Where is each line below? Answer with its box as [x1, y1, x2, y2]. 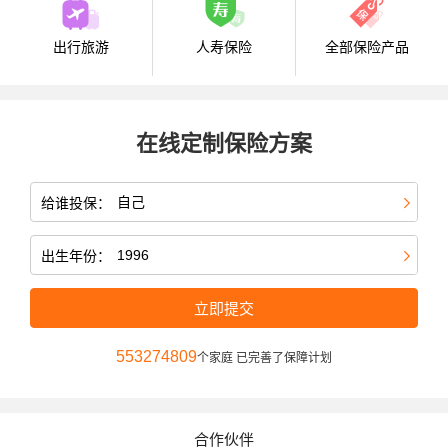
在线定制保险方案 [136, 131, 312, 157]
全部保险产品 [325, 39, 409, 56]
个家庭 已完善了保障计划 [197, 351, 332, 366]
